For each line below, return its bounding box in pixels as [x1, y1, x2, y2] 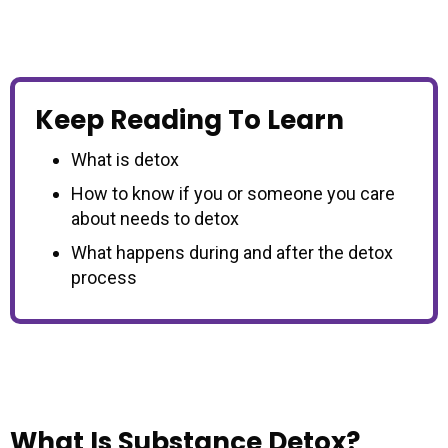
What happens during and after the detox [71, 241, 393, 263]
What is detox [71, 148, 179, 170]
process [71, 266, 137, 288]
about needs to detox [71, 207, 239, 229]
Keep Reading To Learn [35, 101, 344, 138]
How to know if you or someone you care [71, 182, 395, 204]
